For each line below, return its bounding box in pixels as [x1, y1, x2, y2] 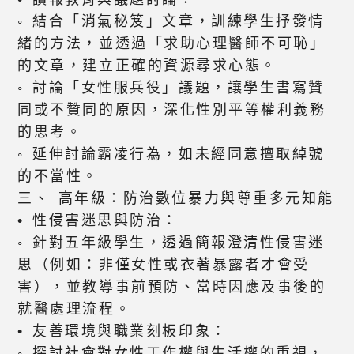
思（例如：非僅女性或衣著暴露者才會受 [17, 257, 310, 273]
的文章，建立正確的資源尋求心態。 [17, 58, 277, 74]
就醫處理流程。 [17, 301, 132, 318]
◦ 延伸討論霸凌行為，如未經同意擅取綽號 [17, 146, 325, 163]
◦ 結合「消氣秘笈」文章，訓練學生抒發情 [17, 13, 325, 30]
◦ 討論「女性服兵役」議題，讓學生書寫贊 [17, 80, 325, 96]
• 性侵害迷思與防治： [17, 213, 179, 229]
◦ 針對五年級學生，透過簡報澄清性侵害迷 [17, 235, 325, 251]
